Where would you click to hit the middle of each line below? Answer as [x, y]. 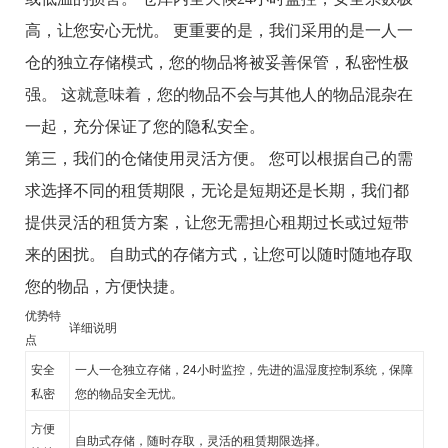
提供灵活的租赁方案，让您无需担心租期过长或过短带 [217, 222]
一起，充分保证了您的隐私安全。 [145, 126]
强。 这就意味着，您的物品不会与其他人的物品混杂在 [219, 94]
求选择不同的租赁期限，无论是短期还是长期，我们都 [217, 190]
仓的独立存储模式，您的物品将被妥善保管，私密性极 [217, 62]
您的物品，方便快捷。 [105, 286]
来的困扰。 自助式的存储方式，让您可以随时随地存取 [219, 254]
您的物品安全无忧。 [129, 392]
